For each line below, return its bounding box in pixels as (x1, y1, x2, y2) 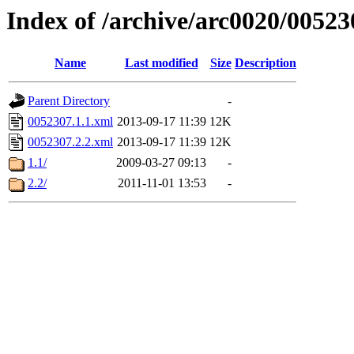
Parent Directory (28, 94, 110, 108)
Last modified (124, 56, 198, 70)
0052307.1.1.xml (28, 115, 113, 129)
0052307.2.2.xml (28, 135, 113, 149)
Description (235, 56, 296, 70)
